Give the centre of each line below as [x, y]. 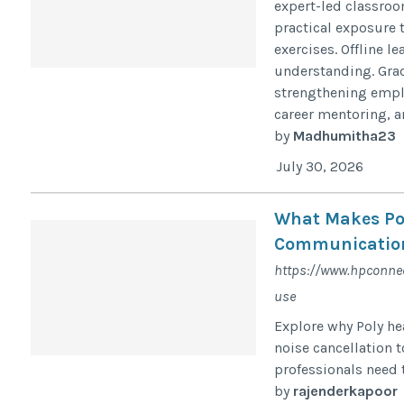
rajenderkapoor [345, 391]
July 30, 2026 [319, 167]
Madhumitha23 [344, 136]
